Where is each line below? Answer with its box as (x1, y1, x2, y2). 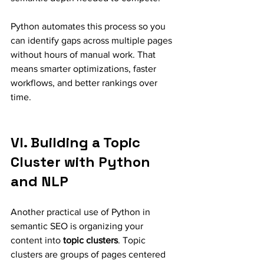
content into (11, 235, 63, 245)
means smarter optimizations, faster (11, 64, 159, 74)
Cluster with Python (11, 153, 154, 171)
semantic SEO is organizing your (11, 221, 146, 231)
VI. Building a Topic (11, 133, 144, 151)
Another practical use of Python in (11, 207, 153, 217)
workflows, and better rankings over (11, 78, 160, 88)
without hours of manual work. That (11, 49, 158, 60)
